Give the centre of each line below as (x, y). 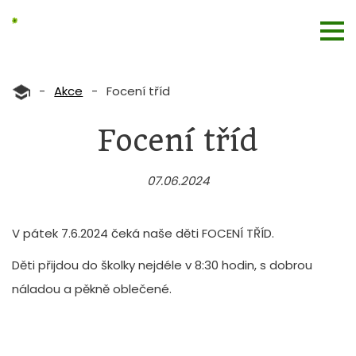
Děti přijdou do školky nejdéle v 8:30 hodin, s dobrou (162, 265)
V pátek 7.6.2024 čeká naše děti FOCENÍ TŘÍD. (145, 233)
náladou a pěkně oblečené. (93, 289)
